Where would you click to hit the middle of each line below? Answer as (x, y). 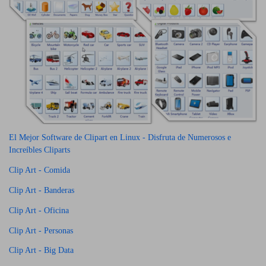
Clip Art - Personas (41, 230)
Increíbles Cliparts (39, 150)
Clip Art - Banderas (42, 190)
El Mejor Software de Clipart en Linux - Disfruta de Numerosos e (120, 138)
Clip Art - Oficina (39, 210)
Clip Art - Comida (39, 170)
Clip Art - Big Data (41, 251)
